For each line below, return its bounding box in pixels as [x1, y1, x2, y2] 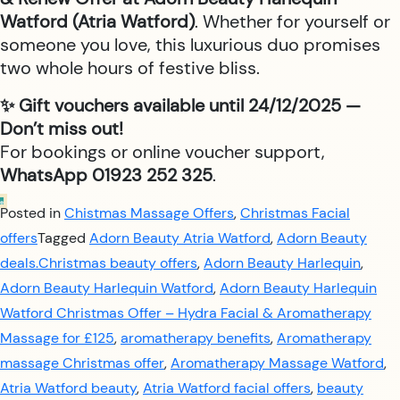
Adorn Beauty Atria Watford [89, 229, 271, 247]
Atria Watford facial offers [143, 379, 311, 397]
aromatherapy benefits [121, 329, 271, 347]
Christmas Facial [240, 204, 350, 222]
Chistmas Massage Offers [64, 204, 234, 222]
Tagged [37, 229, 89, 247]
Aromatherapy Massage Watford [171, 354, 384, 372]
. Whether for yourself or [195, 10, 390, 33]
